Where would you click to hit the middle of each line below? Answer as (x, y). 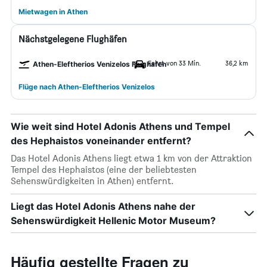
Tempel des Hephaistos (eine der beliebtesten (104, 170)
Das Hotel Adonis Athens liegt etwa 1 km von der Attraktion (131, 158)
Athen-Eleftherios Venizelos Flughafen (100, 64)
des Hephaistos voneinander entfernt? (101, 141)
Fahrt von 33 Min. (174, 63)
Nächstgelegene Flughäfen (73, 39)
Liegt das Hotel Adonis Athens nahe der (103, 206)
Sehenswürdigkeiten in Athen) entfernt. (92, 181)
